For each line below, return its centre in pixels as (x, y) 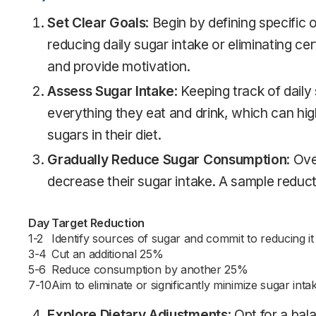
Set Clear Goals (97, 23)
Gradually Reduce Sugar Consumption (167, 159)
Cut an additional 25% (108, 254)
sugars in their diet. (104, 135)
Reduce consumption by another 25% (150, 269)
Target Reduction (98, 223)
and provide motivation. (119, 66)
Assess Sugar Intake (111, 91)
